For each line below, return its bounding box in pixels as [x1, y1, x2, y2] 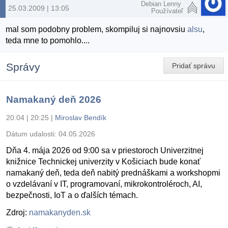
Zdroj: [6, 208, 29, 217]
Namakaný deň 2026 [6, 94, 101, 105]
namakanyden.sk [29, 208, 91, 217]
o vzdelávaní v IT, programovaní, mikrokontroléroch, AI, [6, 179, 202, 188]
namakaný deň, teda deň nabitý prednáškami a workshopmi [6, 168, 220, 177]
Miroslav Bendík [55, 113, 106, 122]
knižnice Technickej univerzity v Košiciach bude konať [6, 157, 201, 166]
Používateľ [151, 7, 183, 15]
